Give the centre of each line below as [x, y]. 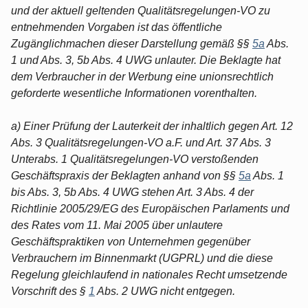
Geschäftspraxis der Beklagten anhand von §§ [125, 175]
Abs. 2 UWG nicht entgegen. [165, 291]
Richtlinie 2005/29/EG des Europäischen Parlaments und [150, 208]
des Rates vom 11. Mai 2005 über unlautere [117, 225]
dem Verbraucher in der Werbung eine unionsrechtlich [142, 76]
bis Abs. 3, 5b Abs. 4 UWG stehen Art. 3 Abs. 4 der [132, 192]
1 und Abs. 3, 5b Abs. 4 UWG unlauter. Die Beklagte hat [146, 60]
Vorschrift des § [50, 291]
